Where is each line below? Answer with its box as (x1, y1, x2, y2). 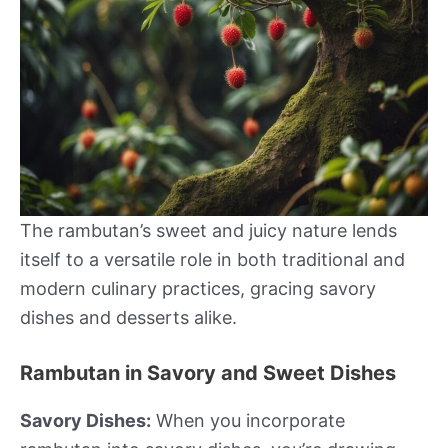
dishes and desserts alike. (20, 306, 237, 328)
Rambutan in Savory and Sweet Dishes (20, 361, 396, 386)
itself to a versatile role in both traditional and (20, 248, 405, 270)
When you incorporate (151, 410, 345, 432)
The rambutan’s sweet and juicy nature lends (20, 219, 397, 241)
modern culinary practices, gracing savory (20, 277, 376, 299)
